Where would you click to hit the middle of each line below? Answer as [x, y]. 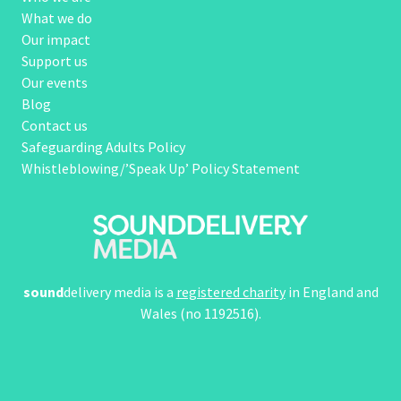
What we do [57, 17]
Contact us [55, 125]
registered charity [230, 291]
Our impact [56, 39]
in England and [332, 291]
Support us [55, 60]
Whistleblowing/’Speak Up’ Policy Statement [161, 168]
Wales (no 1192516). [200, 313]
